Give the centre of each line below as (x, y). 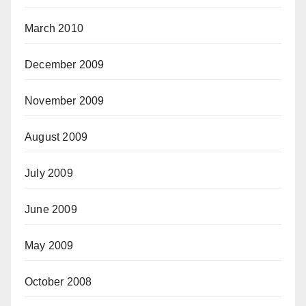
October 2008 (58, 282)
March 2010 (54, 28)
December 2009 (65, 65)
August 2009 (56, 137)
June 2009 (51, 209)
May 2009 (49, 246)
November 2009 (65, 101)
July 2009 (49, 173)
